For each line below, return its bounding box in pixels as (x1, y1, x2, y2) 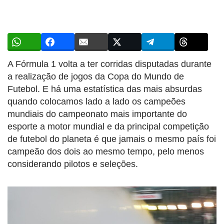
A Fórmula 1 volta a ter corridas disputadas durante (7, 58, 211, 69)
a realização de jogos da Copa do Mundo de (7, 71, 184, 81)
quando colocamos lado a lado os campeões (7, 96, 185, 106)
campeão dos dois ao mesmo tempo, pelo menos (7, 146, 204, 156)
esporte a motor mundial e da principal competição (7, 121, 209, 131)
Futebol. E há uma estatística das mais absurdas (7, 83, 202, 94)
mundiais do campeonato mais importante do (7, 108, 187, 119)
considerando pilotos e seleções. (7, 158, 138, 169)
